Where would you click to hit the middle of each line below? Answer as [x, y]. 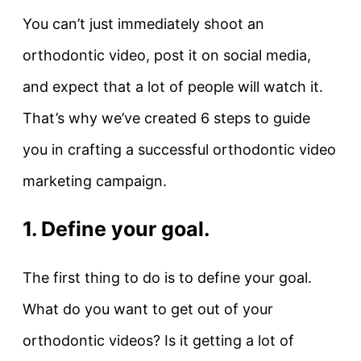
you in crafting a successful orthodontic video [179, 150]
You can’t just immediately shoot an [143, 24]
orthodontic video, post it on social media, [167, 56]
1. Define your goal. [116, 228]
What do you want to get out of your [148, 309]
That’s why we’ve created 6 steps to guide [166, 118]
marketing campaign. [95, 181]
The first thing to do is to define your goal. [167, 277]
